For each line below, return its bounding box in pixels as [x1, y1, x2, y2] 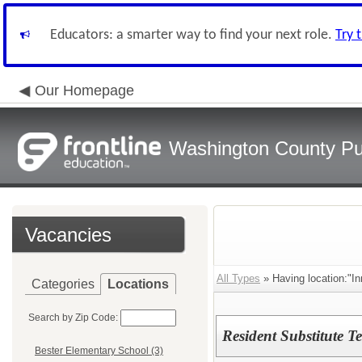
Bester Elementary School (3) [35, 345, 163, 357]
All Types [217, 272, 260, 284]
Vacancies [25, 224, 112, 246]
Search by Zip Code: [28, 312, 118, 323]
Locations [107, 277, 169, 291]
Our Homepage [35, 82, 134, 99]
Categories [32, 277, 95, 291]
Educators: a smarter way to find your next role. [50, 27, 335, 43]
